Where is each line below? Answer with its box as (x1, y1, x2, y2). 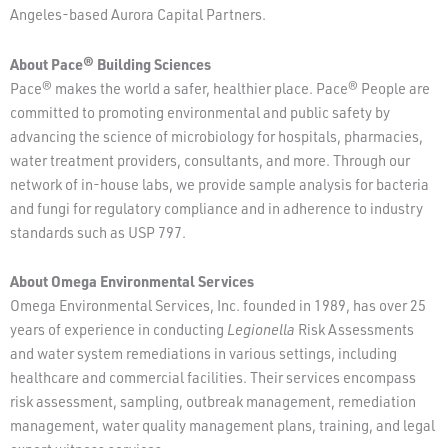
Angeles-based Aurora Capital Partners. (10, 5, 268, 24)
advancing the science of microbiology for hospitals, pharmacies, (10, 126, 423, 146)
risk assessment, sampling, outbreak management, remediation (10, 392, 416, 412)
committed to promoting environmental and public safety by (10, 102, 390, 122)
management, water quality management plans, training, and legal (10, 416, 435, 436)
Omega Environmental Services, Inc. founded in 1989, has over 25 (10, 296, 426, 316)
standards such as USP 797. (10, 222, 186, 242)
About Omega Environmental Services (10, 272, 254, 292)
